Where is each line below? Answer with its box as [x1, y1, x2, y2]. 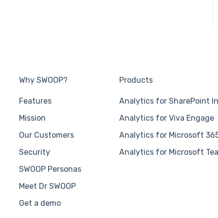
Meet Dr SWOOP [19, 182, 76, 191]
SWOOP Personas [19, 164, 81, 174]
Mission [19, 113, 46, 123]
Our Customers [19, 130, 74, 140]
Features [19, 96, 52, 106]
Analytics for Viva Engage [119, 113, 214, 123]
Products [119, 75, 153, 85]
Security [19, 147, 50, 157]
